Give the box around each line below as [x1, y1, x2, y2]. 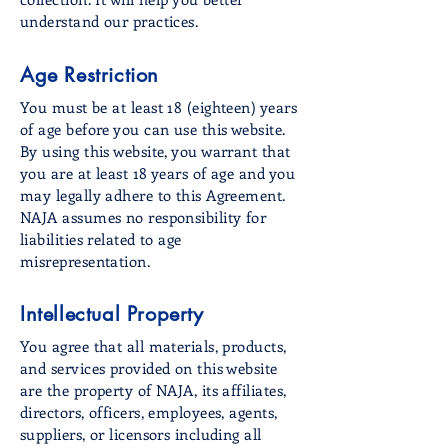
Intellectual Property [20, 300, 204, 327]
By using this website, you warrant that [20, 140, 291, 161]
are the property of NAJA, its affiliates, [20, 379, 287, 400]
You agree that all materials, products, [20, 335, 287, 356]
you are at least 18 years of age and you [20, 162, 295, 183]
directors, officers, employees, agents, [20, 401, 278, 422]
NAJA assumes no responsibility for [20, 206, 267, 227]
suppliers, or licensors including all [20, 423, 262, 444]
